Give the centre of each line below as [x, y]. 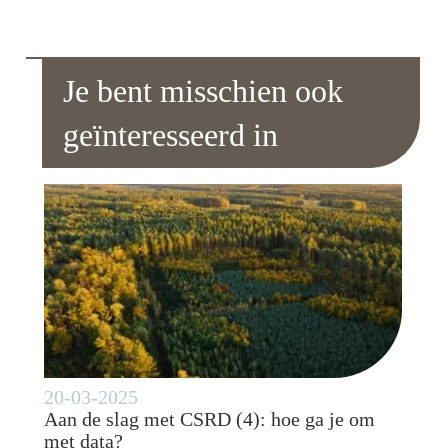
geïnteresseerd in [171, 134]
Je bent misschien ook [203, 90]
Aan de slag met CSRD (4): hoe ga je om [210, 419]
